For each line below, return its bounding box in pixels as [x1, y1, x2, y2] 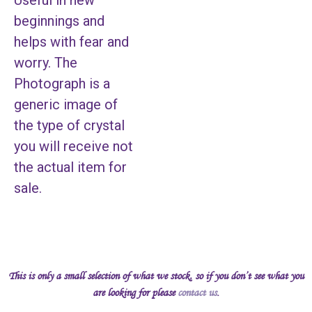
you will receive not [14, 138, 133, 155]
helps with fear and [14, 33, 129, 51]
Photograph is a [14, 75, 110, 93]
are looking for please [93, 286, 178, 299]
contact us [178, 286, 217, 299]
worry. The [14, 54, 77, 72]
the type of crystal [14, 117, 125, 134]
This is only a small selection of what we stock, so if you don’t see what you [8, 270, 304, 283]
